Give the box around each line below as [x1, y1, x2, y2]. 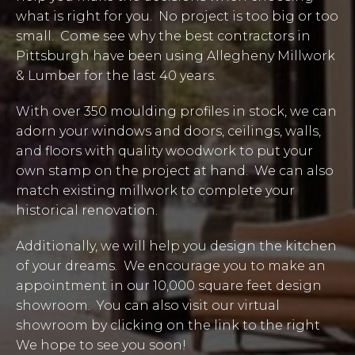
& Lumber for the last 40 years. [16, 67, 216, 83]
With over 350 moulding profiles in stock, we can [16, 103, 337, 119]
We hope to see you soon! [16, 337, 186, 353]
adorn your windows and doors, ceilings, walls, [16, 123, 321, 139]
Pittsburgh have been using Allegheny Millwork [16, 48, 335, 63]
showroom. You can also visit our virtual [16, 297, 280, 313]
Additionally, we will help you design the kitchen [16, 238, 337, 254]
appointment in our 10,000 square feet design [16, 277, 322, 293]
